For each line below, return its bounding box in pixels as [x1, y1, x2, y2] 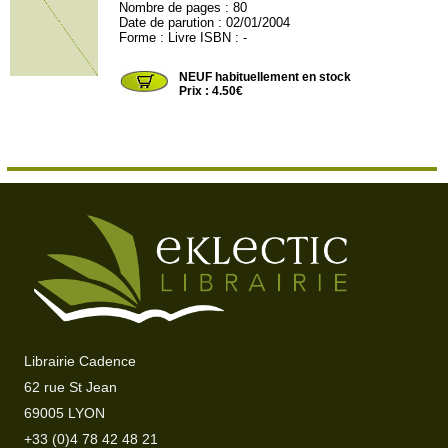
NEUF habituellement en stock [179, 70, 352, 84]
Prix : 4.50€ [179, 84, 244, 98]
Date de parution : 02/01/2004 [119, 15, 291, 30]
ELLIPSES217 [119, 45, 204, 60]
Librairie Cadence [24, 353, 137, 370]
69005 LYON [24, 405, 106, 422]
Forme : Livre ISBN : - [119, 30, 248, 45]
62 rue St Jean [24, 379, 118, 396]
